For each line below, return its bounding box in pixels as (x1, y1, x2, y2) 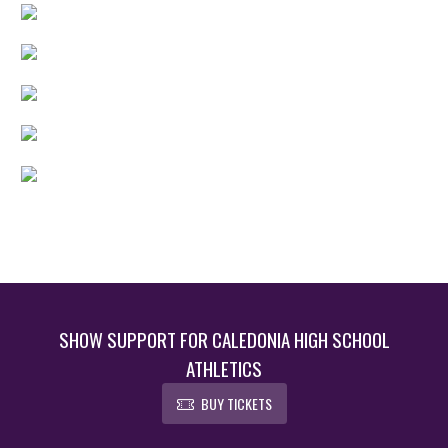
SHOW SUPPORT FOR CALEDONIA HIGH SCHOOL (58, 324, 390, 353)
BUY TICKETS (200, 392, 272, 414)
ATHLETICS (186, 353, 262, 382)
